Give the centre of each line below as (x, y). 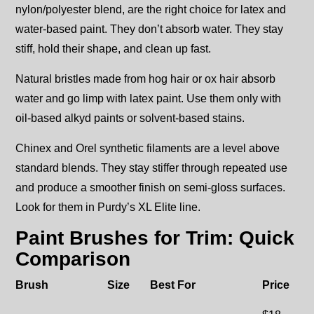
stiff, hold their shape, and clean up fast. (113, 49)
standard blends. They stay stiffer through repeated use (151, 168)
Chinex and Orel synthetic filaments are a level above (148, 149)
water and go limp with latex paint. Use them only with (148, 99)
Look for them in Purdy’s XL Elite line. (108, 207)
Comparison (73, 259)
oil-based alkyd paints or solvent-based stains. (130, 118)
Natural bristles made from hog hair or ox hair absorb (145, 79)
